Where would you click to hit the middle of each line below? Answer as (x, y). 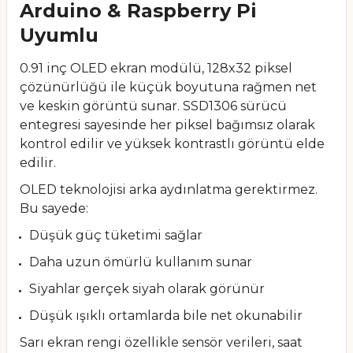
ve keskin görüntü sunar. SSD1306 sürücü (153, 106)
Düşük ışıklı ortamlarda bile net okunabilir (166, 316)
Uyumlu (59, 35)
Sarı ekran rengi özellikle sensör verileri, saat (161, 342)
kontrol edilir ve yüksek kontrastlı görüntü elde (172, 144)
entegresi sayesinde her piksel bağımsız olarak (167, 125)
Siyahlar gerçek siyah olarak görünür (147, 289)
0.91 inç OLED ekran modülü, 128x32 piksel (156, 68)
